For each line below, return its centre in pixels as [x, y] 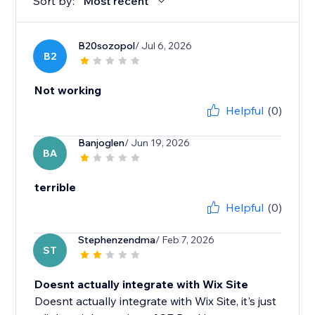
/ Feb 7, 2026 [185, 240]
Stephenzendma [117, 240]
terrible [56, 187]
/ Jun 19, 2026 [157, 143]
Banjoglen [102, 143]
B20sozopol [107, 46]
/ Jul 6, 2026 [164, 46]
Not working [68, 90]
